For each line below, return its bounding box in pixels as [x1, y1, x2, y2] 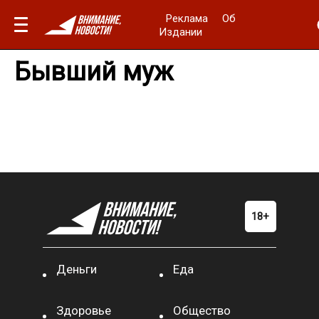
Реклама [166, 11, 209, 25]
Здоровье [56, 303, 112, 318]
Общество [173, 303, 231, 318]
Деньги [56, 262, 98, 276]
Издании [159, 25, 203, 38]
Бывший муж [14, 57, 173, 87]
